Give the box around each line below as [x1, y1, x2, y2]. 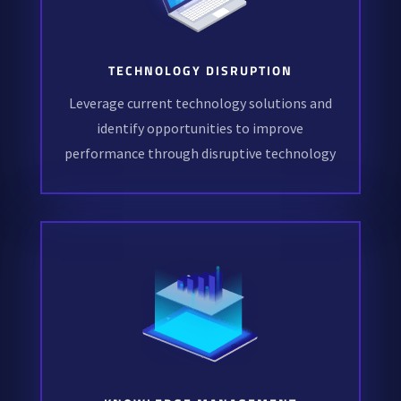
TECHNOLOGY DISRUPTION [107, 61, 293, 81]
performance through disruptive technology [64, 144, 337, 163]
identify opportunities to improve [97, 119, 304, 138]
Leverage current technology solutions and [68, 94, 332, 113]
